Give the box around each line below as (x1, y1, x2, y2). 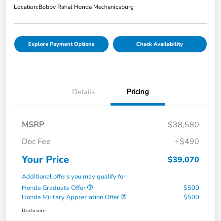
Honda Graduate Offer (22, 183, 87, 192)
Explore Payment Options (28, 40, 95, 48)
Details (72, 86, 95, 97)
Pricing (126, 86, 149, 97)
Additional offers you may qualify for (22, 172, 126, 181)
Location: (14, 2, 38, 11)
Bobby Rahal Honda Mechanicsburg (38, 2, 134, 11)
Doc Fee (22, 136, 51, 147)
